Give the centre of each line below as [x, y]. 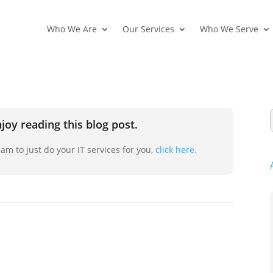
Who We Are [72, 29]
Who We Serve [229, 29]
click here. [176, 149]
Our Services [148, 29]
